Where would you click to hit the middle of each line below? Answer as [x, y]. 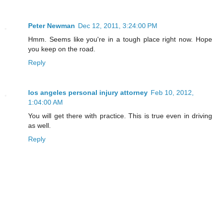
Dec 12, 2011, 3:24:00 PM [118, 26]
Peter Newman [52, 26]
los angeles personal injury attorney [88, 93]
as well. [39, 126]
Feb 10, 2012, [172, 93]
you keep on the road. [62, 49]
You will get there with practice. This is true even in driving [120, 116]
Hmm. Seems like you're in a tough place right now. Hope [120, 39]
